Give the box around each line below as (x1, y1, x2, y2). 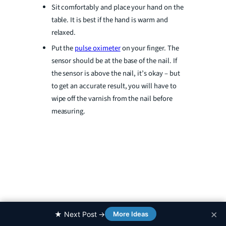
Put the (51, 43, 75, 54)
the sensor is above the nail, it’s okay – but (51, 68, 180, 79)
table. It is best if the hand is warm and (51, 15, 168, 26)
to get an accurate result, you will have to (51, 81, 177, 92)
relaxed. (51, 27, 76, 38)
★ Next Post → (54, 209, 105, 218)
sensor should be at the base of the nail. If (51, 55, 177, 67)
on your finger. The (120, 43, 179, 54)
